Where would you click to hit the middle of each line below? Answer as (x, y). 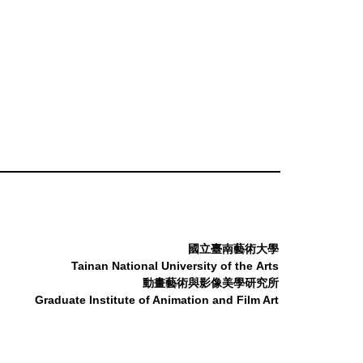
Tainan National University (146, 265)
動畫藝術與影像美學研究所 (211, 282)
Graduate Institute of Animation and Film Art (155, 299)
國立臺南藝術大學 (233, 248)
